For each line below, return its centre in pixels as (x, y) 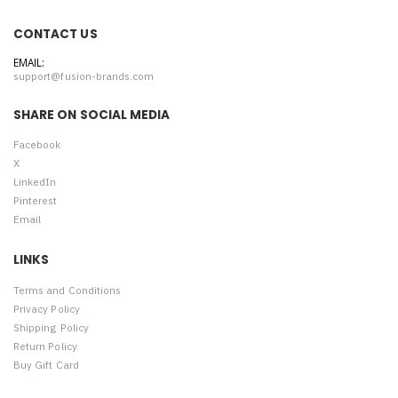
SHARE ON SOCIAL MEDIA (92, 115)
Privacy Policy (47, 308)
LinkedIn (35, 182)
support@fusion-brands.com (84, 76)
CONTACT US (56, 34)
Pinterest (36, 200)
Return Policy (45, 346)
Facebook (37, 144)
